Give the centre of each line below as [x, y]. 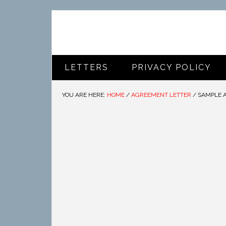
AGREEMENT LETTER [161, 95]
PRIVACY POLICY [172, 67]
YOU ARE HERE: [84, 95]
